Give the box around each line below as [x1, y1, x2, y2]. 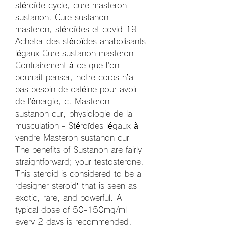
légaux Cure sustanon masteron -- [15, 49, 143, 57]
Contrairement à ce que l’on [15, 61, 119, 69]
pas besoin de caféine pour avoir [15, 85, 137, 93]
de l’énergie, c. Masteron [15, 97, 109, 105]
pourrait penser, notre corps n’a [15, 73, 133, 81]
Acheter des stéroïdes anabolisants [15, 37, 146, 45]
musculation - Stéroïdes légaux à [15, 121, 138, 130]
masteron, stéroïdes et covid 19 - [15, 25, 143, 33]
